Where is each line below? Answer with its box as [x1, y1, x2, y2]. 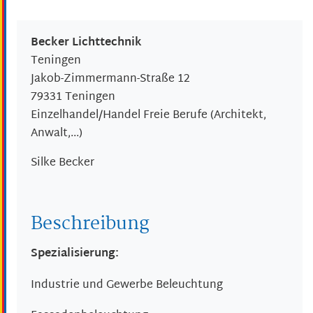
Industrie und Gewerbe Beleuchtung [31, 275, 223, 296]
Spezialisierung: [31, 244, 119, 265]
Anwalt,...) [31, 123, 82, 144]
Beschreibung [31, 209, 150, 239]
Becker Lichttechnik [31, 32, 142, 53]
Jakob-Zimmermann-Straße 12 [31, 68, 190, 89]
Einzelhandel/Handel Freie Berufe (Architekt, [31, 105, 266, 126]
